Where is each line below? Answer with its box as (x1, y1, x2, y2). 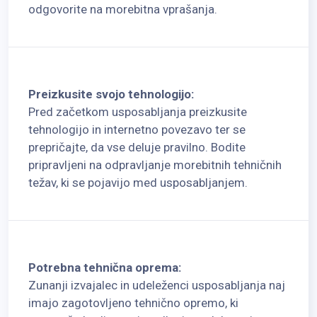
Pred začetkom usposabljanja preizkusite (28, 104, 247, 119)
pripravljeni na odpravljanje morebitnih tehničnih (28, 157, 282, 172)
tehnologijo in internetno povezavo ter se (28, 122, 246, 137)
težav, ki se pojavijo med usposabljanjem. (28, 175, 248, 190)
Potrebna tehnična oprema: (28, 260, 181, 275)
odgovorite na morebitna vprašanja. (28, 1, 217, 16)
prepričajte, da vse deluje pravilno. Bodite (28, 139, 246, 154)
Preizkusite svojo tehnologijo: (28, 86, 194, 101)
